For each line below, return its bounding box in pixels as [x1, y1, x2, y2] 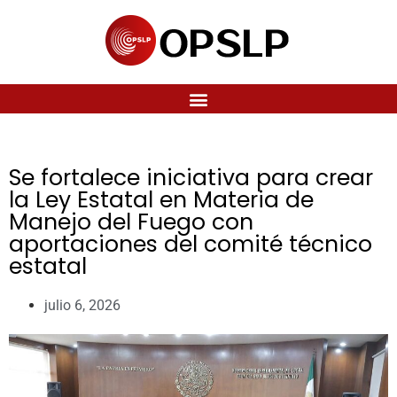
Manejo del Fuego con [9, 206, 253, 237]
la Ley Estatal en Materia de [9, 184, 314, 215]
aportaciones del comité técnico [9, 229, 372, 260]
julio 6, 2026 [44, 297, 121, 314]
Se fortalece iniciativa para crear [9, 162, 373, 193]
